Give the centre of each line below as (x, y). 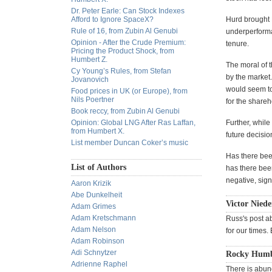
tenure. (237, 44)
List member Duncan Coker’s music (130, 143)
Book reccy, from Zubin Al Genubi (125, 111)
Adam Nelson (93, 229)
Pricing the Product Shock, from (123, 51)
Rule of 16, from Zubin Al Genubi (124, 31)
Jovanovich (90, 80)
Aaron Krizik (91, 183)
